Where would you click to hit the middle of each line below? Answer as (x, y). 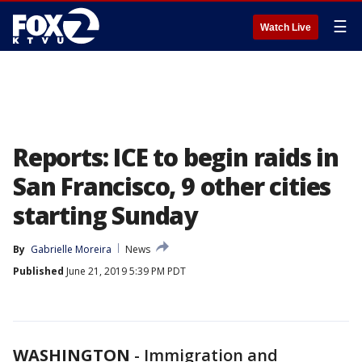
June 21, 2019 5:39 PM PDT (125, 271)
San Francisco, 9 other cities (172, 186)
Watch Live (286, 27)
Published (38, 271)
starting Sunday (105, 215)
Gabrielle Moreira (71, 249)
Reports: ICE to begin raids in (176, 157)
